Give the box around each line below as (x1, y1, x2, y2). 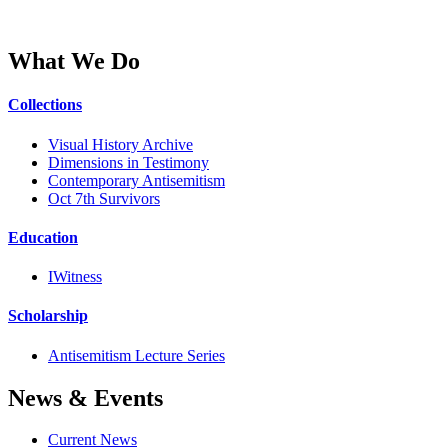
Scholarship (8, 307, 88, 325)
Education (8, 228, 78, 246)
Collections (8, 96, 82, 114)
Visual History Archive (48, 135, 193, 153)
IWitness (48, 268, 102, 286)
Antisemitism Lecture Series (48, 346, 225, 364)
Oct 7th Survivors (48, 189, 160, 207)
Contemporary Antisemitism (48, 171, 225, 189)
